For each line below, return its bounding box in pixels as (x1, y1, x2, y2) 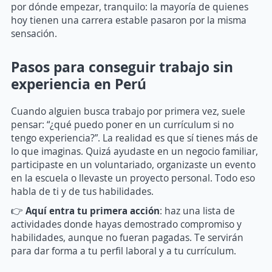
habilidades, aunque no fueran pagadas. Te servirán (11, 230, 243, 244)
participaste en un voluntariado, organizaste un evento (11, 157, 256, 171)
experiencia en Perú (11, 73, 146, 93)
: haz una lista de (160, 203, 235, 217)
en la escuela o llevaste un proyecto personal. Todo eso (11, 171, 255, 185)
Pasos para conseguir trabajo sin (11, 56, 233, 76)
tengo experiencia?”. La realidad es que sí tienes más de (11, 131, 258, 144)
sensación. (11, 26, 57, 40)
